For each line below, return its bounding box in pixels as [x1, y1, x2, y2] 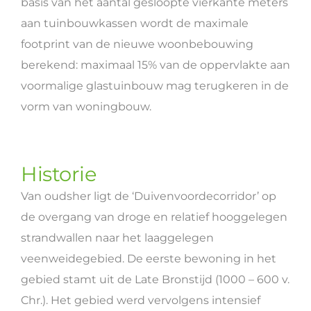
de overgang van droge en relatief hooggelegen [21, 210, 287, 224]
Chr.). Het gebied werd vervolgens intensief [21, 294, 260, 307]
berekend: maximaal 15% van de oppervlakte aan [21, 58, 290, 72]
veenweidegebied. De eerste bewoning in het [21, 252, 276, 265]
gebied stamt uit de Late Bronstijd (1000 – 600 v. [21, 273, 289, 286]
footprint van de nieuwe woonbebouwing [21, 37, 253, 51]
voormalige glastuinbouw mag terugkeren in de [21, 79, 289, 92]
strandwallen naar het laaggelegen [21, 231, 214, 244]
